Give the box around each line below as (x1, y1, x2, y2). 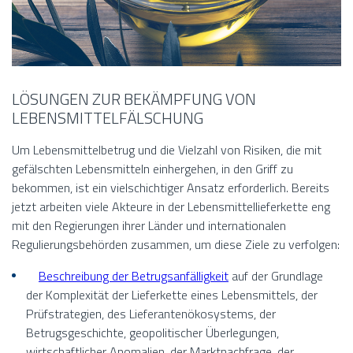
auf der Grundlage (229, 266, 323, 286)
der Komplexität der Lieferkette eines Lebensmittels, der (26, 285, 318, 305)
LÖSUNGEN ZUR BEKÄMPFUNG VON (12, 87, 256, 112)
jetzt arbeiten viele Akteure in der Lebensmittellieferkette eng (12, 197, 330, 217)
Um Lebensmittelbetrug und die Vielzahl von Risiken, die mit (12, 140, 321, 160)
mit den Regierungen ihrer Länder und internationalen (12, 216, 286, 236)
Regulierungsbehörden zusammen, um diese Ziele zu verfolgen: (12, 235, 340, 255)
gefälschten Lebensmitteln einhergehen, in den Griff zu (12, 159, 293, 179)
